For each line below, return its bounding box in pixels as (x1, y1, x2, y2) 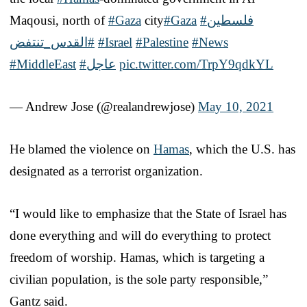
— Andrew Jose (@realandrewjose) (10, 99, 198, 114)
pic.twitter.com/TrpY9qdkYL (119, 56, 273, 71)
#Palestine (136, 34, 188, 49)
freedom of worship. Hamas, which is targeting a (10, 249, 265, 265)
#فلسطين (207, 12, 254, 27)
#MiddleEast (10, 56, 76, 71)
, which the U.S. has (189, 141, 295, 156)
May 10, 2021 (198, 99, 273, 114)
